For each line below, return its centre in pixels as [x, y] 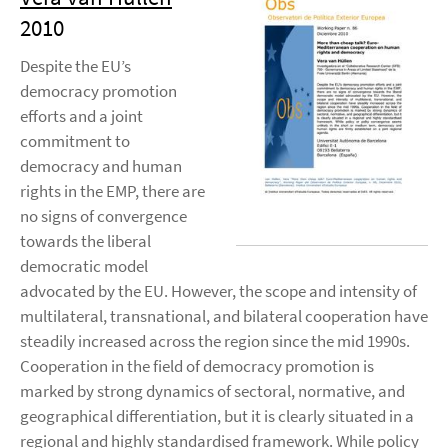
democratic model [84, 266]
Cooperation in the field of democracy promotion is [197, 366]
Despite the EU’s [75, 66]
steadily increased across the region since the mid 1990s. [215, 341]
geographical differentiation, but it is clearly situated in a [217, 416]
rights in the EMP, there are [112, 191]
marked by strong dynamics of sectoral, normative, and [212, 391]
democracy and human [101, 166]
